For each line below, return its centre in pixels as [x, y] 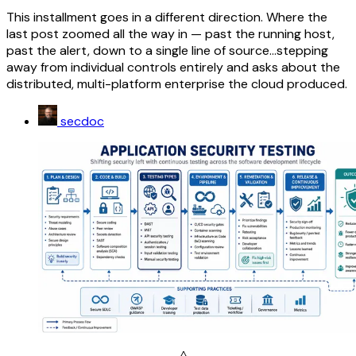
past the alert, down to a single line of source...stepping [167, 50]
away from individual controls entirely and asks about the [173, 67]
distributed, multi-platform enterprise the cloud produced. [177, 83]
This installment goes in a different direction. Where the [167, 17]
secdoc [82, 121]
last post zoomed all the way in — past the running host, [170, 33]
